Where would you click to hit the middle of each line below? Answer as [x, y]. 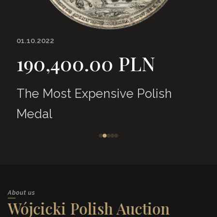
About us [22, 193]
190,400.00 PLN [86, 63]
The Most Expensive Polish [94, 93]
